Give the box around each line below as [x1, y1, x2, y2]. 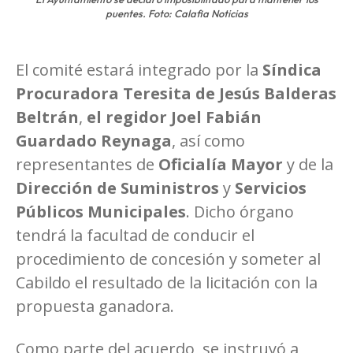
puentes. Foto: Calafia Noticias [105, 6, 248, 20]
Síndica [262, 58, 321, 80]
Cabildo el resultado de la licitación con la [16, 271, 318, 293]
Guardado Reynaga [16, 129, 172, 151]
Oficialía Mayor [158, 153, 283, 175]
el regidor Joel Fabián [87, 106, 262, 128]
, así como [172, 129, 245, 151]
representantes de [16, 153, 158, 175]
